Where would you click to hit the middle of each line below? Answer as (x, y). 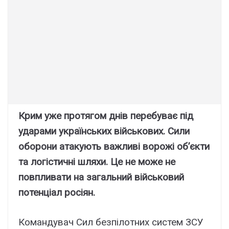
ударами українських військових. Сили (104, 131)
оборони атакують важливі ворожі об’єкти (114, 146)
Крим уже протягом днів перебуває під (106, 116)
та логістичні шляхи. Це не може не (97, 162)
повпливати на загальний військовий (101, 177)
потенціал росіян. (57, 192)
